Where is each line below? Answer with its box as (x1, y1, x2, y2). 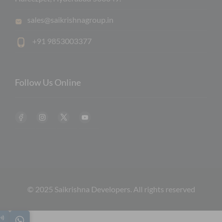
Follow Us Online (15, 76, 81, 88)
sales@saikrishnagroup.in (27, 15, 113, 25)
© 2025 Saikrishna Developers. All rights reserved (27, 184, 195, 194)
